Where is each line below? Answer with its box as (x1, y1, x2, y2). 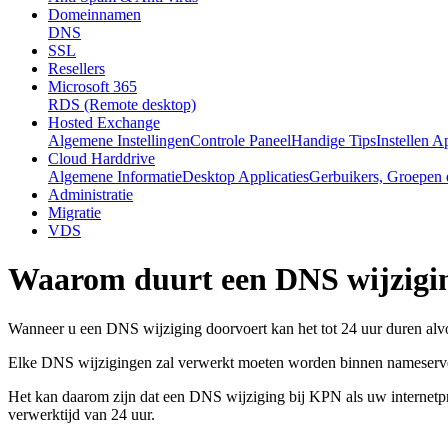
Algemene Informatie (48, 168, 182, 185)
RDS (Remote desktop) (48, 96, 196, 113)
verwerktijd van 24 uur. (8, 405, 155, 423)
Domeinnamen (48, 6, 141, 23)
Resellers (48, 60, 105, 77)
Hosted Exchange (48, 114, 160, 131)
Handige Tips (291, 132, 376, 149)
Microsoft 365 (48, 78, 137, 95)
